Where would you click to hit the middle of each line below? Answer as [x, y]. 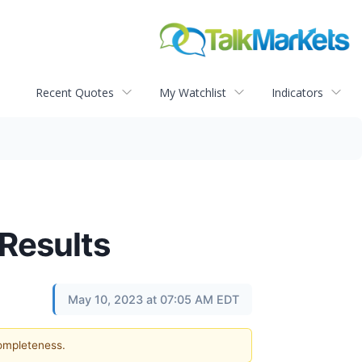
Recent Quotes [75, 92]
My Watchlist [193, 92]
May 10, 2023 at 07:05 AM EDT [154, 300]
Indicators [297, 92]
